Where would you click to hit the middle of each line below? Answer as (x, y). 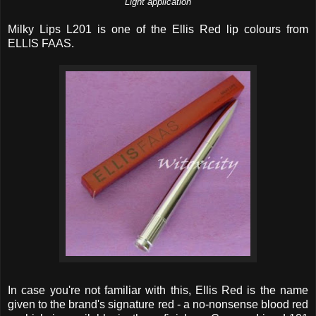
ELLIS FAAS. (41, 43)
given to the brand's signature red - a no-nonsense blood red (158, 304)
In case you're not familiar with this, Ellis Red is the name (158, 290)
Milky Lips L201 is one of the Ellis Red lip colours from (158, 29)
